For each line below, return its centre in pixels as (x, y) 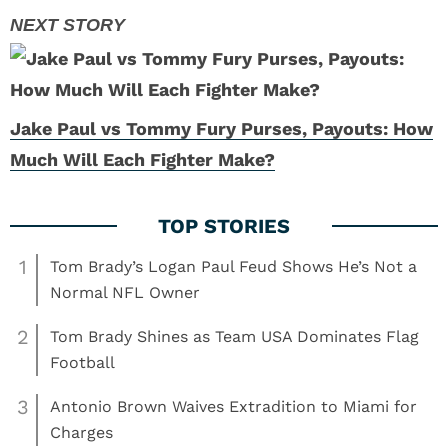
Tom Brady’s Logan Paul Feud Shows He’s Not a (233, 266)
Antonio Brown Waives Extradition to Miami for (233, 406)
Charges (81, 432)
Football (82, 362)
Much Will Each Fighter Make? (142, 159)
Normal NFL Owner (125, 292)
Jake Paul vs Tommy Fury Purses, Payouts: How (221, 128)
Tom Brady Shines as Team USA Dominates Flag (234, 336)
